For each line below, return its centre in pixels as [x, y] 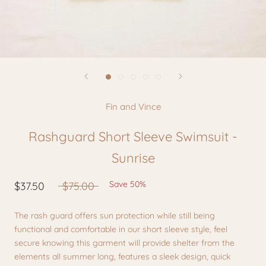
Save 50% [128, 184]
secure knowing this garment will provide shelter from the [124, 243]
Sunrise [133, 158]
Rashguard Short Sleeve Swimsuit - [133, 136]
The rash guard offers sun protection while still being [115, 215]
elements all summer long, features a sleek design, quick [122, 256]
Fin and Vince [133, 106]
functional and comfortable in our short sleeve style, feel [121, 229]
